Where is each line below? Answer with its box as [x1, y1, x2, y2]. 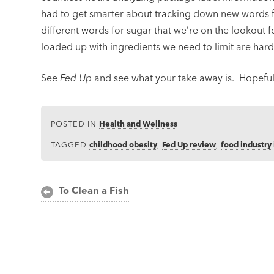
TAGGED [51, 139, 90, 150]
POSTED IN [51, 119, 100, 129]
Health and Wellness [99, 119, 178, 129]
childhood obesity [89, 139, 158, 150]
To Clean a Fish [59, 184, 129, 197]
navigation [40, 204, 118, 222]
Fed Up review [162, 139, 217, 150]
